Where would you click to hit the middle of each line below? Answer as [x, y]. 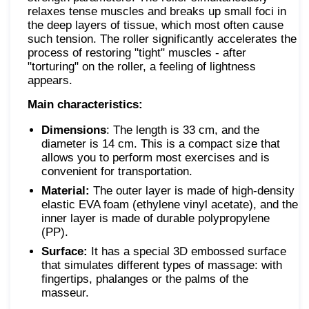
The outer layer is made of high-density [192, 190]
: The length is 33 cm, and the [183, 130]
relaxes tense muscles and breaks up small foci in [157, 11]
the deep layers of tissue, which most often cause [156, 25]
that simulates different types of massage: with [162, 265]
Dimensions [74, 130]
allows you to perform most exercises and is [156, 157]
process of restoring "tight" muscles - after [137, 52]
